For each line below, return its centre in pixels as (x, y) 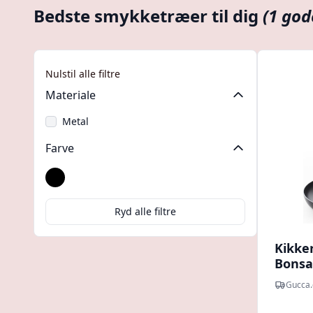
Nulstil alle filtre (83, 74)
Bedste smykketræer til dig (148, 16)
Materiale (71, 95)
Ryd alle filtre (145, 211)
